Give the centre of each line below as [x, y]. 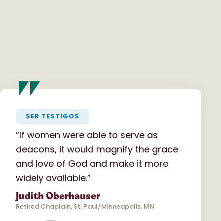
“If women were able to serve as [87, 135]
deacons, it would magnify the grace [97, 149]
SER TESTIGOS [53, 116]
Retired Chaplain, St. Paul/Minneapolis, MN [85, 206]
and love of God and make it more [92, 163]
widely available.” [53, 178]
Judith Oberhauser [58, 196]
